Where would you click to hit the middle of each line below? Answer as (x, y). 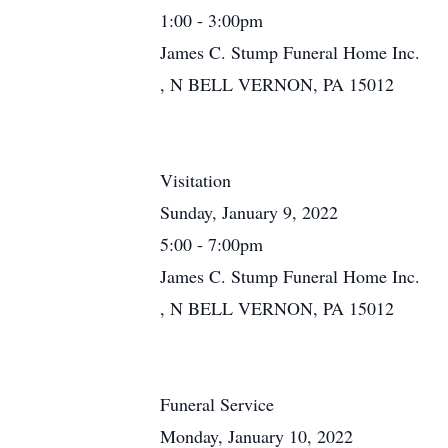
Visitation (195, 180)
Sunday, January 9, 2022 (249, 212)
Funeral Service (217, 404)
